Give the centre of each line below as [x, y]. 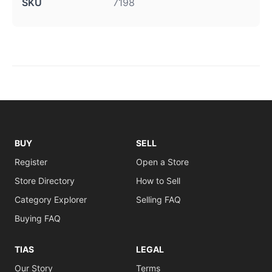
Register [31, 162]
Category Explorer [51, 199]
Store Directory [45, 181]
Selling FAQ [158, 199]
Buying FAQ [38, 218]
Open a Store [162, 162]
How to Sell [158, 181]
